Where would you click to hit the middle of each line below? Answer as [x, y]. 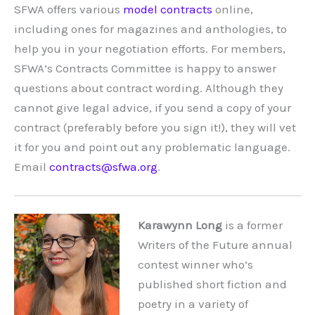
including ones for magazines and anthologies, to [150, 28]
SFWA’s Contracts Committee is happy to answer [145, 68]
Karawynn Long [180, 225]
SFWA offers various [69, 9]
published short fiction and [212, 284]
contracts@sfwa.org [103, 166]
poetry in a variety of [193, 304]
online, [233, 9]
